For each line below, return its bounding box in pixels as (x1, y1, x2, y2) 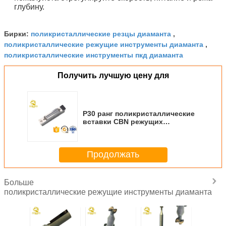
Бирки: (4, 29, 31, 38)
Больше (4, 178, 38, 187)
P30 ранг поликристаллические (83, 109, 195, 118)
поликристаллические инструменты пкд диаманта (4, 49, 183, 60)
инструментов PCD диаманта (83, 125, 186, 134)
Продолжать (87, 149, 139, 160)
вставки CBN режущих (83, 117, 163, 126)
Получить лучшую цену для (57, 71, 169, 80)
